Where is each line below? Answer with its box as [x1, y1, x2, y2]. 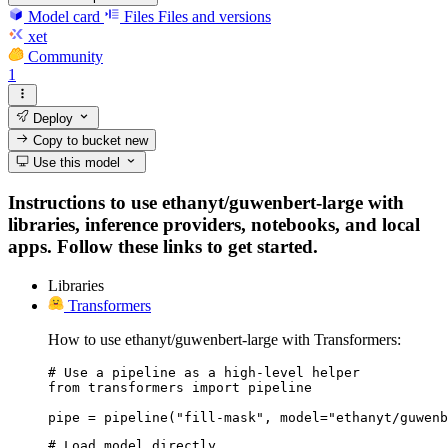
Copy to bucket [29, 132, 126, 148]
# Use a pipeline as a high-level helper [48, 364, 360, 380]
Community [28, 47, 103, 65]
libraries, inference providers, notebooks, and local [8, 213, 420, 235]
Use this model [29, 155, 121, 171]
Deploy [29, 110, 74, 126]
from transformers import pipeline [48, 379, 312, 395]
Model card [28, 7, 100, 25]
